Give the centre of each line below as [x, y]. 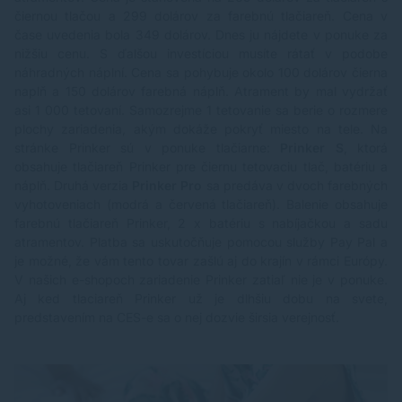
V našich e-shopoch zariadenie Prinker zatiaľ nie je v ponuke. [201, 280]
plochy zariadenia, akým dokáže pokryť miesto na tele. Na [201, 129]
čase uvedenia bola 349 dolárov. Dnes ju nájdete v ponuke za [201, 35]
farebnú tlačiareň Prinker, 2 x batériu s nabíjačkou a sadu [201, 223]
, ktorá [365, 148]
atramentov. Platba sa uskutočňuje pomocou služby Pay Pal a [201, 242]
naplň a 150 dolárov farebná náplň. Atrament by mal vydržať [201, 92]
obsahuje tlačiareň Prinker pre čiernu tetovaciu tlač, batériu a [201, 167]
